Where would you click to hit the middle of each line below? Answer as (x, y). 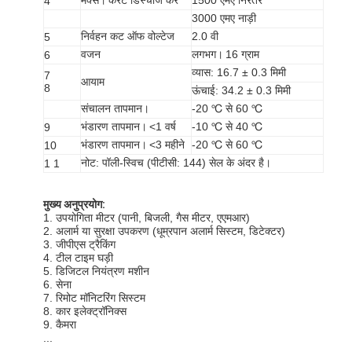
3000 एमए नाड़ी (224, 18)
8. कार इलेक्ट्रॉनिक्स (85, 311)
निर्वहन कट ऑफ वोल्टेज (128, 36)
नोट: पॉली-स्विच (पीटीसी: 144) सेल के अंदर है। (176, 162)
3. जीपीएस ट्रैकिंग (80, 244)
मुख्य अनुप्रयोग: (75, 204)
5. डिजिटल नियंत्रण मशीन (97, 271)
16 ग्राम (243, 54)
